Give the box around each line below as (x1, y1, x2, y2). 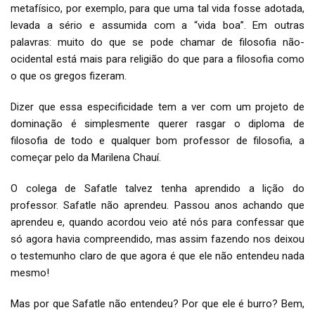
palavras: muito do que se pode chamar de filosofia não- (11, 36, 304, 49)
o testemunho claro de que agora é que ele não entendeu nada (11, 250, 304, 262)
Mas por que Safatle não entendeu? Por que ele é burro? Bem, (11, 297, 304, 310)
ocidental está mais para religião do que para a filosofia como (11, 53, 304, 65)
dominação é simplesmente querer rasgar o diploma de (11, 117, 304, 130)
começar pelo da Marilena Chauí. (11, 151, 161, 164)
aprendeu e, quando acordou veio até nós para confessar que (11, 216, 304, 229)
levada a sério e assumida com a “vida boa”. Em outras (11, 19, 304, 32)
